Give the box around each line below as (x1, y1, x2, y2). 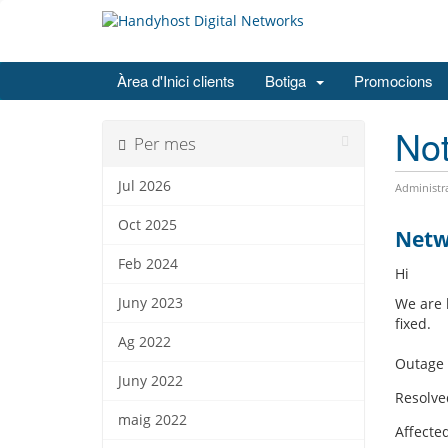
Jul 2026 (118, 177, 171, 196)
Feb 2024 (118, 255, 178, 274)
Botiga (265, 70, 314, 92)
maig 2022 (118, 411, 187, 430)
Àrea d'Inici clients (117, 70, 235, 92)
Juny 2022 (118, 372, 183, 391)
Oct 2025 (118, 216, 177, 235)
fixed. (394, 314, 431, 334)
